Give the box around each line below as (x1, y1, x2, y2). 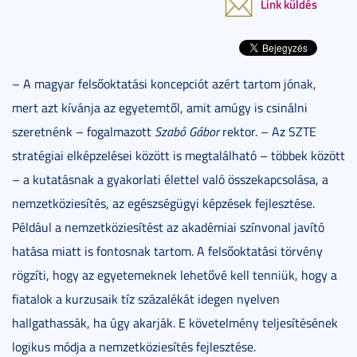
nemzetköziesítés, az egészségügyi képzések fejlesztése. (12, 194, 315, 212)
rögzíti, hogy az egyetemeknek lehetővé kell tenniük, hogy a (12, 265, 337, 284)
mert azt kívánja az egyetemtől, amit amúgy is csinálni (12, 98, 308, 116)
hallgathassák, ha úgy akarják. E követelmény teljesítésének (12, 313, 338, 331)
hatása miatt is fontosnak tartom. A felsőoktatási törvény (12, 241, 323, 260)
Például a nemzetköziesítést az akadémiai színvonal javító (12, 218, 324, 236)
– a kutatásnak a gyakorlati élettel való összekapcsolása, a (12, 170, 328, 188)
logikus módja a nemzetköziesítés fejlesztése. (12, 337, 256, 355)
